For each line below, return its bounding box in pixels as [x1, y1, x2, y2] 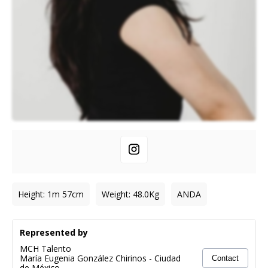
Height [18, 188, 43, 200]
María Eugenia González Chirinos [20, 252, 147, 264]
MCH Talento [20, 242, 71, 254]
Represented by [20, 226, 88, 238]
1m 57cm [47, 188, 84, 200]
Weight [102, 188, 129, 200]
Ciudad [154, 252, 181, 264]
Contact [212, 253, 239, 263]
